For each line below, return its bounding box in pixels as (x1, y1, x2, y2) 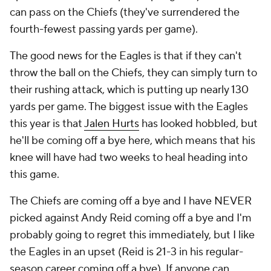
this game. (10, 168, 62, 181)
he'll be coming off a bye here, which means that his (10, 134, 255, 148)
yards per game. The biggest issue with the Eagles (10, 100, 248, 114)
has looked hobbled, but (139, 117, 258, 131)
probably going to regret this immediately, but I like (10, 228, 255, 242)
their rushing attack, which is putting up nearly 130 (10, 83, 249, 97)
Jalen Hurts (84, 117, 139, 131)
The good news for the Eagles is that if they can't (10, 49, 242, 63)
